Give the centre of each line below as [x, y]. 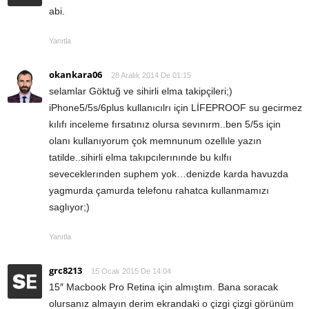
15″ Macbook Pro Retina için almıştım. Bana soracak [163, 287]
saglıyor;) [69, 207]
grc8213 [66, 271]
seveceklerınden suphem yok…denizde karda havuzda [169, 174]
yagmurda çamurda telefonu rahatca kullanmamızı [159, 191]
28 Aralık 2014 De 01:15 [151, 76]
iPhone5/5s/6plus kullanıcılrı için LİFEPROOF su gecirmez [176, 108]
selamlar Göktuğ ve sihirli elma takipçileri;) [141, 91]
